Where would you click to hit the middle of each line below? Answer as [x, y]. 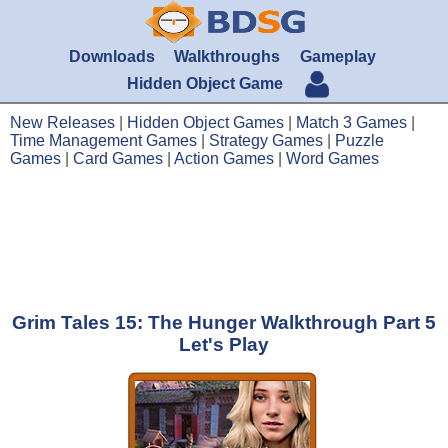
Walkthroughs [227, 56]
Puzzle [359, 140]
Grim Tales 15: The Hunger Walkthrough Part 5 [224, 322]
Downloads [112, 56]
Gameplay [337, 56]
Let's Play [224, 344]
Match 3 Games [351, 122]
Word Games [332, 158]
